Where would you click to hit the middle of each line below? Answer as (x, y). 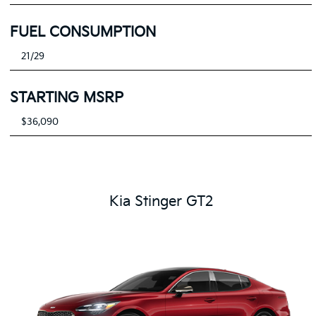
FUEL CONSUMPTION (83, 33)
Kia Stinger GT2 (161, 202)
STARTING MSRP (67, 98)
